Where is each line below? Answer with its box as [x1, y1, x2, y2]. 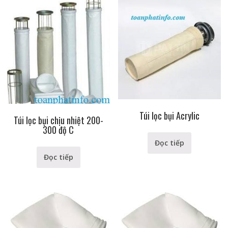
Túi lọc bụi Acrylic [139, 109, 200, 123]
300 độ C [43, 123, 74, 137]
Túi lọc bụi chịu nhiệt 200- [13, 113, 103, 127]
